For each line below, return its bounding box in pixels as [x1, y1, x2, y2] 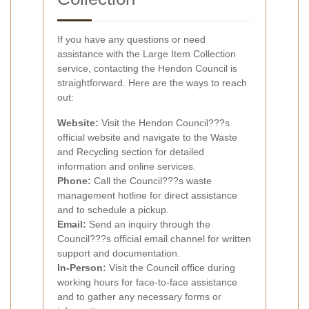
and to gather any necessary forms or [57, 290, 221, 302]
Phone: [57, 175, 91, 186]
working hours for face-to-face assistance [57, 276, 237, 288]
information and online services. [57, 160, 196, 172]
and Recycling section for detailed [57, 146, 204, 157]
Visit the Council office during [106, 261, 235, 273]
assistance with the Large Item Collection [57, 48, 236, 59]
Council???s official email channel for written [57, 232, 251, 244]
